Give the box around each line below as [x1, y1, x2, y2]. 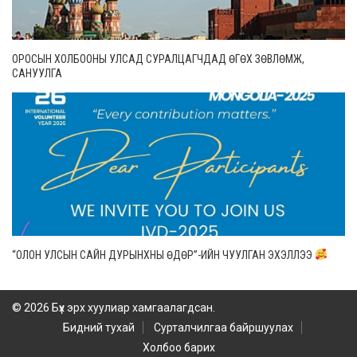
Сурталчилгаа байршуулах [154, 320, 293, 334]
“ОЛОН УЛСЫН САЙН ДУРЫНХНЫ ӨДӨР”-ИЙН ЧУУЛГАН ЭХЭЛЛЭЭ [12, 248, 315, 261]
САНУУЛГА [12, 66, 62, 80]
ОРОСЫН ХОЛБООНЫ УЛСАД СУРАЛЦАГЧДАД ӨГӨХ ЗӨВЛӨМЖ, [12, 52, 304, 65]
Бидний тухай [63, 320, 135, 334]
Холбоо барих [142, 340, 215, 354]
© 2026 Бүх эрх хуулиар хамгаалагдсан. [12, 300, 215, 314]
